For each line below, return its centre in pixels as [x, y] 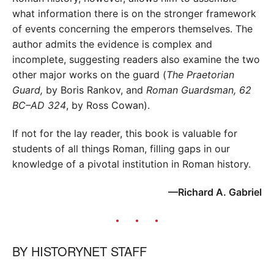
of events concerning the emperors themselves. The [132, 28]
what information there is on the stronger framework [134, 13]
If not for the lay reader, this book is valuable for [125, 134]
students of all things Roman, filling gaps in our [121, 149]
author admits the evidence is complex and [112, 44]
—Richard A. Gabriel [215, 192]
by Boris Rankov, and [94, 90]
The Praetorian [200, 74]
